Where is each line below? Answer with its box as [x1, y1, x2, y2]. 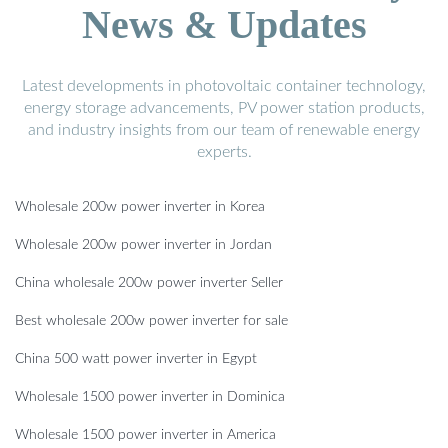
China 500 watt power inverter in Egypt [15, 352, 257, 367]
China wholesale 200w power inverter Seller [15, 276, 283, 291]
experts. [196, 144, 252, 161]
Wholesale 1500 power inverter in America [15, 428, 276, 443]
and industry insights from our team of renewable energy [28, 122, 420, 139]
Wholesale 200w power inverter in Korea [15, 200, 265, 215]
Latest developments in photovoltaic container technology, [22, 78, 426, 95]
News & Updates [81, 2, 367, 48]
